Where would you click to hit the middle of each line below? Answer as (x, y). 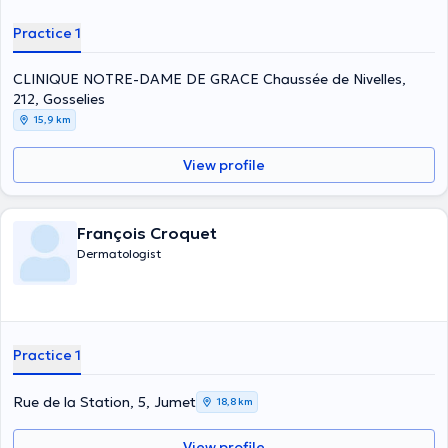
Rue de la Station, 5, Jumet (104, 402)
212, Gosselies (59, 99)
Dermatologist (119, 253)
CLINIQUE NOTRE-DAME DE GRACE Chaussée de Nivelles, (209, 79)
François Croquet (147, 233)
